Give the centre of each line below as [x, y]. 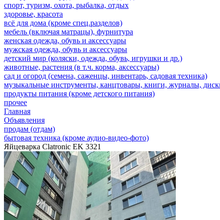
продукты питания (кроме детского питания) [79, 94]
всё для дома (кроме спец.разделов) [63, 23]
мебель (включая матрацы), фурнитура [69, 32]
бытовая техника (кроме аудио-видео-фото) [76, 138]
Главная [17, 111]
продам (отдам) [29, 129]
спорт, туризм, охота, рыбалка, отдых [66, 5]
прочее [15, 102]
